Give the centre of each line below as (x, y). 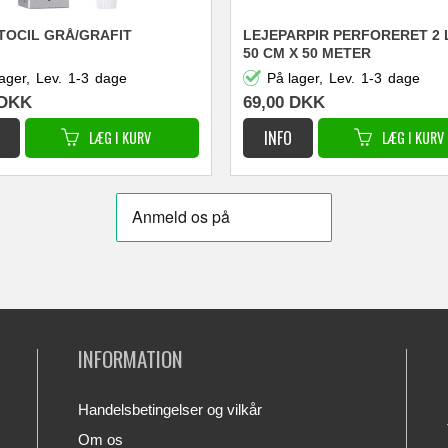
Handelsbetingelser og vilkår (170, 410)
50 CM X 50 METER (306, 52)
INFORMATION (131, 359)
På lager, (295, 77)
